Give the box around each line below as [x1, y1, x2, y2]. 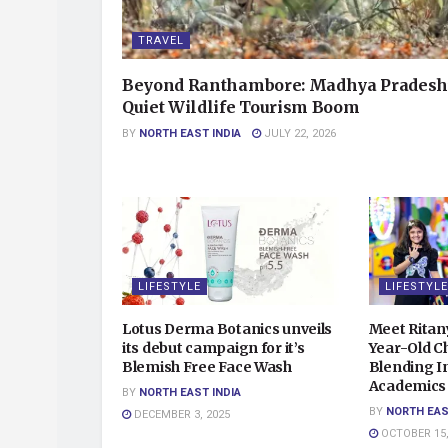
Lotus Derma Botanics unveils [122, 320, 333, 339]
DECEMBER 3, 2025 [131, 406, 230, 424]
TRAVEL [138, 31, 184, 49]
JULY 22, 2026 [261, 124, 336, 142]
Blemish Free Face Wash [122, 358, 292, 377]
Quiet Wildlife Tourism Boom [122, 96, 360, 117]
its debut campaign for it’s [122, 339, 305, 358]
